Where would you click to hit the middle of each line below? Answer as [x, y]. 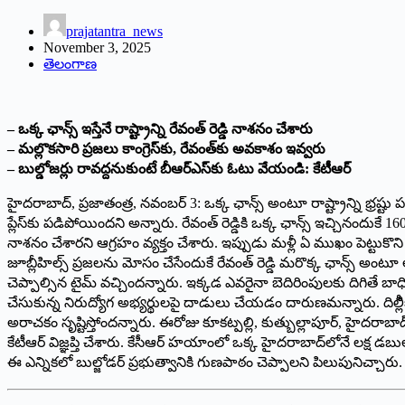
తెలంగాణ [70, 63]
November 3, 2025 [97, 47]
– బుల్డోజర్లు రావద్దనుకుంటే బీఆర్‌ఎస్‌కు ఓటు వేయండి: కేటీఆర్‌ [179, 168]
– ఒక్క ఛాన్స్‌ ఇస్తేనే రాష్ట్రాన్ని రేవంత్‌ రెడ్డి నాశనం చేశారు [160, 128]
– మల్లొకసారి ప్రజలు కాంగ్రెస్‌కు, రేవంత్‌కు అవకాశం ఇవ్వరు [166, 148]
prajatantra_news [114, 31]
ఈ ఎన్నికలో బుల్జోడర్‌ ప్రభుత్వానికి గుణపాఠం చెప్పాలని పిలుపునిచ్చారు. [205, 362]
